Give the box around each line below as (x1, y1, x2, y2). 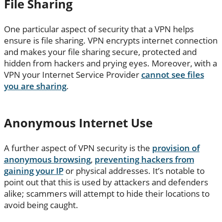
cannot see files (141, 68, 204, 80)
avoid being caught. (3, 199, 78, 211)
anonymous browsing (3, 153, 91, 165)
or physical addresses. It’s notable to (63, 165, 205, 176)
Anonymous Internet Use (3, 114, 153, 131)
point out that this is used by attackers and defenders (3, 176, 208, 188)
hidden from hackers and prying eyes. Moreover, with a (3, 57, 217, 69)
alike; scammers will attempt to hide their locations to (3, 187, 210, 199)
